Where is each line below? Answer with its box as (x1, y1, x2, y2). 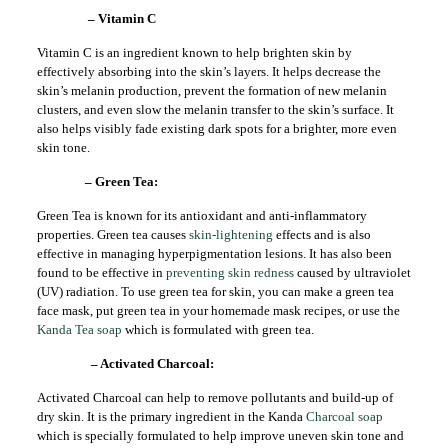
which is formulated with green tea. (121, 322, 314, 337)
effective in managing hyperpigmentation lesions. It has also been (36, 246, 392, 261)
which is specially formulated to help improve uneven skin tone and (36, 428, 404, 443)
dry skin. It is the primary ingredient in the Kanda (36, 409, 306, 424)
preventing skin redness (165, 265, 294, 280)
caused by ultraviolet (293, 265, 411, 280)
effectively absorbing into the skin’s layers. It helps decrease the (36, 64, 381, 79)
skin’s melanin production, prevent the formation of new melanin (36, 83, 387, 98)
